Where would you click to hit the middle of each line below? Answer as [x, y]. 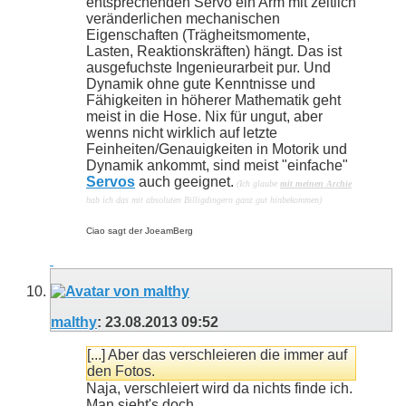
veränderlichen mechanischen [183, 18]
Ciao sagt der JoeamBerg [140, 230]
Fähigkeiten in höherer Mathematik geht [213, 100]
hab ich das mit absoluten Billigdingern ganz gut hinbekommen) [204, 199]
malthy [74, 322]
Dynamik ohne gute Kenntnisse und [201, 83]
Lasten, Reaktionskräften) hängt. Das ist [214, 51]
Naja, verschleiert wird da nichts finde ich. [219, 388]
